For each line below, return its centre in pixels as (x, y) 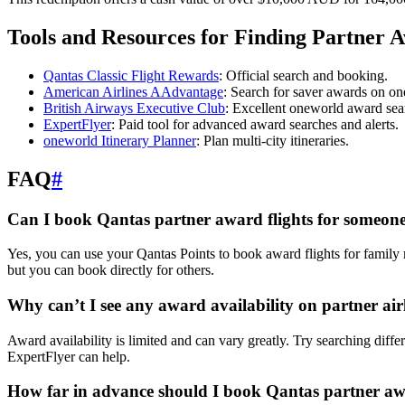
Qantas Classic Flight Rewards (131, 75)
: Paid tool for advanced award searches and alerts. (255, 124)
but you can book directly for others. (111, 270)
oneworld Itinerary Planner (120, 140)
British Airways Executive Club (134, 108)
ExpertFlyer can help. (69, 356)
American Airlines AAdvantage (133, 91)
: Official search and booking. (303, 75)
